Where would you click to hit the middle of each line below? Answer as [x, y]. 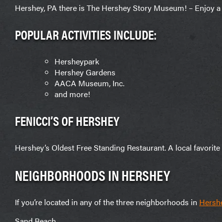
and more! [72, 94]
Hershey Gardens [85, 72]
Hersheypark [77, 61]
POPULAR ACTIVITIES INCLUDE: [86, 35]
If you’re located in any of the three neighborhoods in [107, 202]
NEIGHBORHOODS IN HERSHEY [92, 175]
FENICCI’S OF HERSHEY [67, 121]
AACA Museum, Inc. [89, 83]
